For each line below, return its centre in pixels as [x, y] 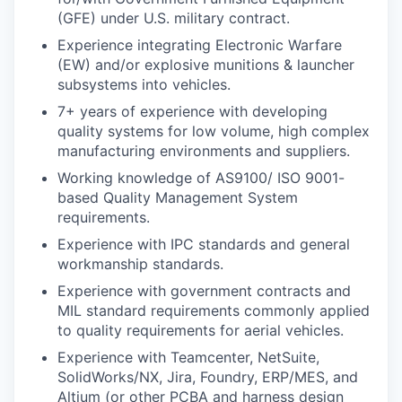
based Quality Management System [178, 197]
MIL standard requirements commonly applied [214, 310]
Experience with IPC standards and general [204, 244]
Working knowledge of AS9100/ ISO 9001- [201, 178]
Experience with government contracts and [204, 291]
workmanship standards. [140, 264]
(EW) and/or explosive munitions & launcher [206, 65]
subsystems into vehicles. [144, 84]
